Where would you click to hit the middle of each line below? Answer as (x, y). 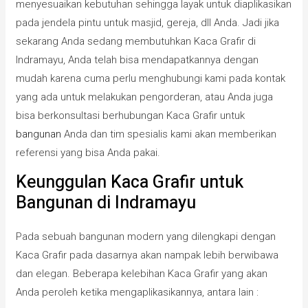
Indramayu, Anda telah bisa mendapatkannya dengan (137, 60)
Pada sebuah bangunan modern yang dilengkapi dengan (146, 237)
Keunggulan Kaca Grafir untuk (130, 183)
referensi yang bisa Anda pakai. (88, 153)
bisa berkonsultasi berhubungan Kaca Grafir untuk (131, 116)
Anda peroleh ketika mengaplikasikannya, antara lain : (137, 293)
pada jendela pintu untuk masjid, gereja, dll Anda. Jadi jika (148, 23)
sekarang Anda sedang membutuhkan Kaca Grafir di (136, 42)
